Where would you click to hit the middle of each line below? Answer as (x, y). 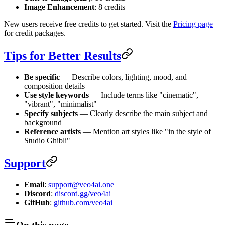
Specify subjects (51, 113)
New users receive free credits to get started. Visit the (89, 24)
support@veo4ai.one (81, 184)
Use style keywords (57, 95)
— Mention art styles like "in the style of (146, 131)
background (43, 122)
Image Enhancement (59, 7)
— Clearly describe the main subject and (143, 113)
